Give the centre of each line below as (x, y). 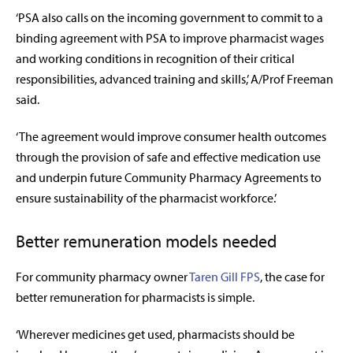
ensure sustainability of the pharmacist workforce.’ (146, 197)
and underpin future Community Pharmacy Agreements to (169, 177)
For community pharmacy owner (102, 276)
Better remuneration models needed (146, 241)
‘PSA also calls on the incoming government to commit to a (169, 17)
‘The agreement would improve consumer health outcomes (171, 136)
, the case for (292, 276)
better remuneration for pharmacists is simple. (136, 297)
